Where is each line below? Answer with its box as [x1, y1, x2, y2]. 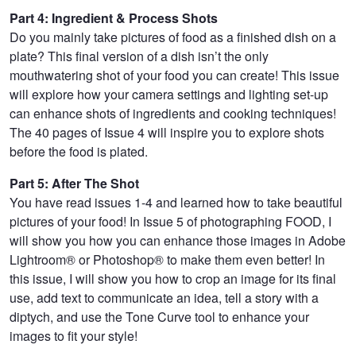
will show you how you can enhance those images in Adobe [10, 230, 346, 250]
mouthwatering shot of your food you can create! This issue [10, 65, 339, 84]
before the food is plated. [10, 141, 148, 161]
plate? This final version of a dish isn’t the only [10, 46, 269, 65]
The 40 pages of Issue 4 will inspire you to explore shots [10, 122, 324, 141]
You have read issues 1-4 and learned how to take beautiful [10, 192, 342, 211]
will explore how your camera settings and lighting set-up [10, 84, 328, 103]
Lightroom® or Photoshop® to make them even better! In [10, 250, 325, 269]
